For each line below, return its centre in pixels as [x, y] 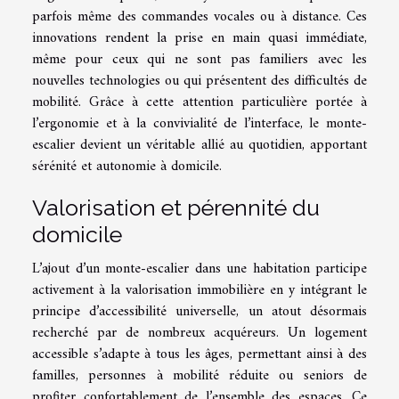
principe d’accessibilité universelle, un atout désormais [199, 311]
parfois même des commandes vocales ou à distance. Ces [199, 16]
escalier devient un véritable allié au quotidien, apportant [199, 145]
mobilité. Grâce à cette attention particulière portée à [199, 102]
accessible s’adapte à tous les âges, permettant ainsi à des [199, 354]
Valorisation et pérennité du [176, 207]
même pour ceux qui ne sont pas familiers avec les [199, 59]
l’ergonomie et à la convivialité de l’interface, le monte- [199, 123]
